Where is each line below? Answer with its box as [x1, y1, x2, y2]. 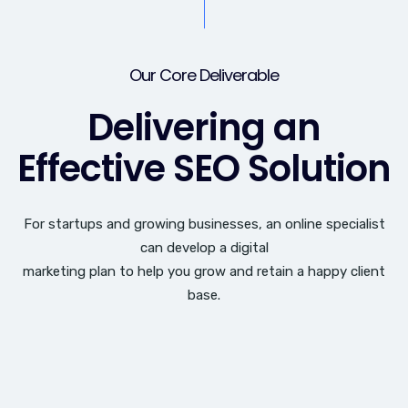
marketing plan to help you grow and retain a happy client [23, 263, 385, 280]
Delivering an [87, 102, 321, 154]
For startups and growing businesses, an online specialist [23, 216, 385, 233]
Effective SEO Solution [17, 143, 391, 195]
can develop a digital [139, 240, 269, 257]
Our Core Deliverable [129, 64, 279, 87]
